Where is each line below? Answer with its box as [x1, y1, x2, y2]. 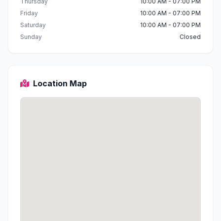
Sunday [20, 33, 42, 40]
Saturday [20, 21, 46, 29]
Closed [180, 33, 201, 40]
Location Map [33, 78, 87, 88]
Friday [20, 9, 38, 17]
